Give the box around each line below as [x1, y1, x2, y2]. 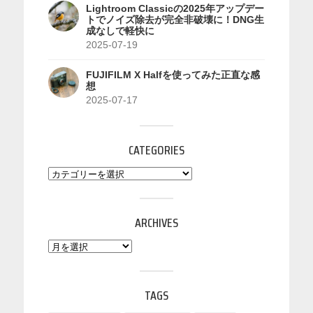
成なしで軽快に [85, 25, 154, 36]
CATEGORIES [128, 140, 184, 160]
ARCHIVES [134, 212, 178, 233]
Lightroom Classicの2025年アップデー [85, 3, 264, 14]
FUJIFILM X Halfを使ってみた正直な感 [85, 69, 260, 80]
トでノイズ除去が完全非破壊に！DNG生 [85, 14, 264, 25]
